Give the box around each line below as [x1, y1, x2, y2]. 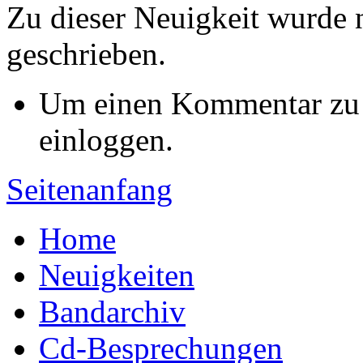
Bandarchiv [39, 294, 186, 330]
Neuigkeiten [39, 258, 194, 293]
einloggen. [39, 122, 173, 158]
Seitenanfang [6, 172, 173, 207]
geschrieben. [6, 36, 166, 72]
